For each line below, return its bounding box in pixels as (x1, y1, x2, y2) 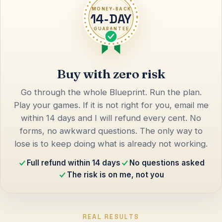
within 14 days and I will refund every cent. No (21, 112, 201, 123)
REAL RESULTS (82, 212, 140, 221)
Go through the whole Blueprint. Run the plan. (20, 87, 202, 97)
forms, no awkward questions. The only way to (19, 125, 203, 136)
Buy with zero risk (56, 65, 166, 82)
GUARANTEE (94, 26, 128, 32)
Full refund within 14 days (26, 158, 120, 167)
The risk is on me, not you (67, 169, 164, 179)
